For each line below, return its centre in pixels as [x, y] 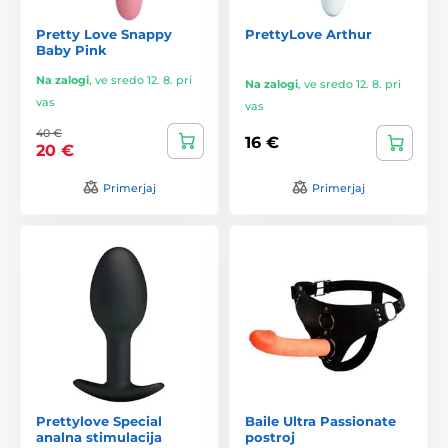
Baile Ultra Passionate [320, 420]
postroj [270, 436]
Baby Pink [71, 49]
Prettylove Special [99, 420]
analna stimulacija [99, 436]
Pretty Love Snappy [104, 33]
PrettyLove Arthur [308, 33]
